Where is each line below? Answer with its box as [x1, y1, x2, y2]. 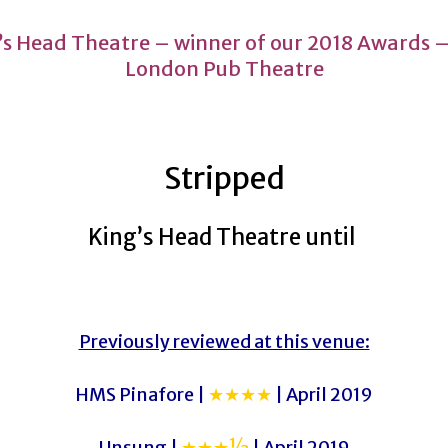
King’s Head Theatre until [88, 223, 360, 251]
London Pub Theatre [124, 56, 324, 81]
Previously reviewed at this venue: [78, 330, 370, 353]
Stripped [163, 159, 285, 197]
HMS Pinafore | [75, 383, 208, 406]
